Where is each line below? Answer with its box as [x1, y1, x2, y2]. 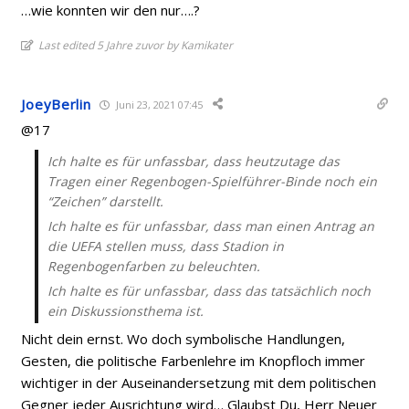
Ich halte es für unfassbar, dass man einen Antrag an [47, 217, 375, 235]
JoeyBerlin [21, 95, 91, 113]
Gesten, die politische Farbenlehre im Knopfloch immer [21, 351, 366, 370]
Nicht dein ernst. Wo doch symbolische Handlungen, [21, 330, 346, 348]
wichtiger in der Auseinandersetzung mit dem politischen [21, 373, 377, 392]
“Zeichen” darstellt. [47, 193, 164, 210]
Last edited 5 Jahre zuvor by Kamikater [38, 37, 234, 53]
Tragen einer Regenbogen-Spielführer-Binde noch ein [47, 173, 378, 190]
